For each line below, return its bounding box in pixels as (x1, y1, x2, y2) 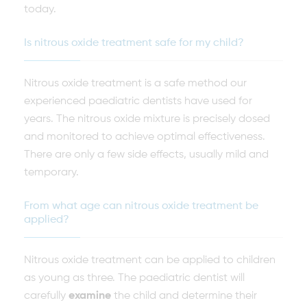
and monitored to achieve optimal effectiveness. (24, 132, 265, 143)
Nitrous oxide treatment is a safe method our (24, 78, 247, 89)
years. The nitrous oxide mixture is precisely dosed (24, 114, 270, 125)
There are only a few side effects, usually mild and (24, 149, 269, 160)
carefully (24, 291, 69, 302)
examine (69, 291, 111, 302)
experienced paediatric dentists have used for (24, 96, 252, 107)
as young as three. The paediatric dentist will (24, 273, 245, 284)
